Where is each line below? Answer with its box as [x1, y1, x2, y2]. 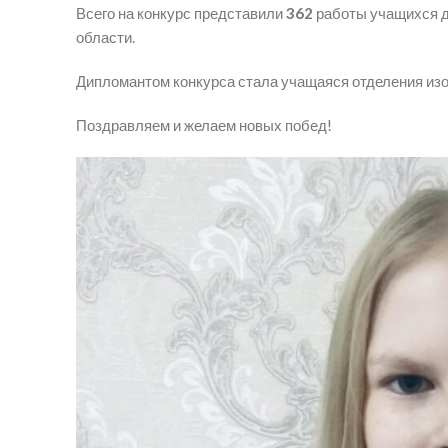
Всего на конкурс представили [76, 4, 286, 23]
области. [76, 28, 135, 47]
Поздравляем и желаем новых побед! [76, 116, 332, 135]
